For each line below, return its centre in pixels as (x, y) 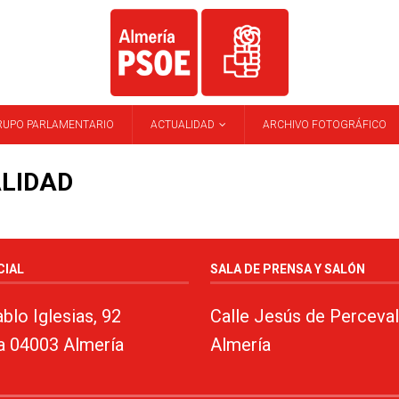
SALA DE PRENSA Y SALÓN (287, 269)
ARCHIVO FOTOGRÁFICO (325, 125)
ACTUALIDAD (183, 125)
